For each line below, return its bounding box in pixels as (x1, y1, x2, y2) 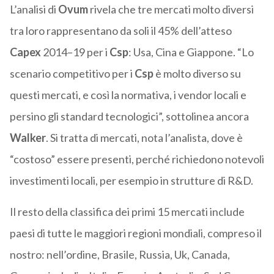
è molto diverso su (153, 67, 241, 81)
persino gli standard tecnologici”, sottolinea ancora (9, 109, 249, 124)
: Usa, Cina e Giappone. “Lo (128, 45, 254, 59)
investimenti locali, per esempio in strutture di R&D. (9, 174, 253, 188)
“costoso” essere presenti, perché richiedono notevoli (9, 152, 264, 166)
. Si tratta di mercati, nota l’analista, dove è (45, 131, 243, 145)
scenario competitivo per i (9, 67, 135, 81)
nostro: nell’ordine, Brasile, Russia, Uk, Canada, (9, 248, 230, 262)
